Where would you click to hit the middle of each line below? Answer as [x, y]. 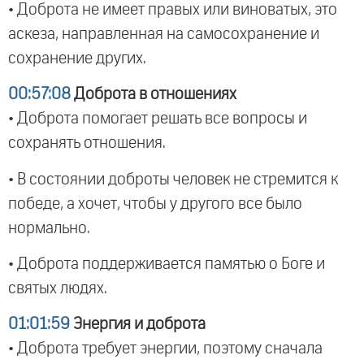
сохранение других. [77, 58]
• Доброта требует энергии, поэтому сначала [165, 349]
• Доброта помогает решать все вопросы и [158, 119]
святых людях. [58, 288]
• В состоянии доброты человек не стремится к [173, 179]
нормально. [49, 228]
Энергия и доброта [138, 325]
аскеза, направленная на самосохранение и [164, 34]
